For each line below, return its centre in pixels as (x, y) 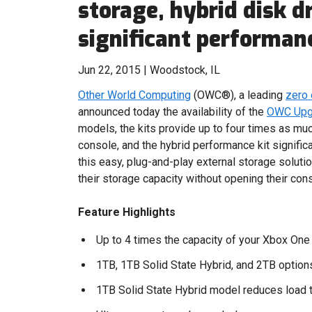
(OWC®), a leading (238, 95)
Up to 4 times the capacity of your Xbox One (203, 240)
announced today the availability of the (172, 112)
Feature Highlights (127, 212)
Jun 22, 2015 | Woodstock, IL (149, 70)
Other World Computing (134, 95)
